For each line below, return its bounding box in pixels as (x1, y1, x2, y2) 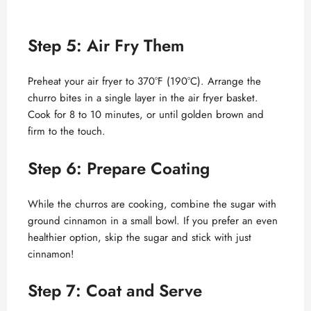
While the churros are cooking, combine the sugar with (28, 196, 276, 212)
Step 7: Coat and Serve (28, 278, 202, 303)
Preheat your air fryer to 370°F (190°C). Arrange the (28, 74, 261, 90)
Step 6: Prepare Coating (28, 155, 210, 180)
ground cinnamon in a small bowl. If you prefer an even (28, 212, 278, 228)
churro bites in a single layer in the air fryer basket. (28, 90, 258, 106)
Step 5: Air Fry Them (28, 33, 184, 58)
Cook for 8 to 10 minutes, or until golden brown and (28, 107, 264, 123)
